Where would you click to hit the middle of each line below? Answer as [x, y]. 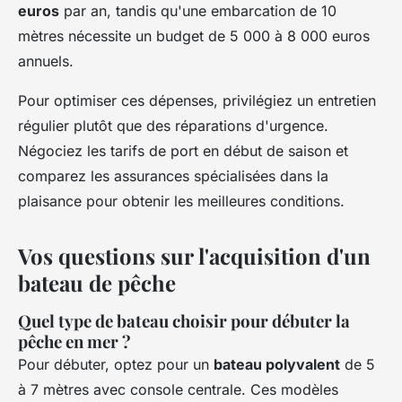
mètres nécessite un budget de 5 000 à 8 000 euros [194, 35]
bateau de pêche [97, 282]
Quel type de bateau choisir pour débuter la [184, 320]
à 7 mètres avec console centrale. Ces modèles [178, 389]
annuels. [46, 61]
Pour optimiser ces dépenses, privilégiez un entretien [197, 100]
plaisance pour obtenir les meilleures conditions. [181, 201]
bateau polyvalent [277, 364]
